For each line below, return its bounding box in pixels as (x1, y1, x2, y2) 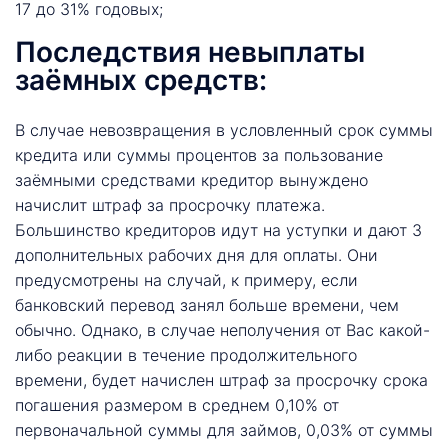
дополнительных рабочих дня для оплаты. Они (15, 244, 378, 265)
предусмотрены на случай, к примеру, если (15, 269, 358, 290)
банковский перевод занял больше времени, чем (15, 294, 399, 315)
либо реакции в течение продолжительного (15, 344, 357, 365)
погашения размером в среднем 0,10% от (15, 394, 339, 415)
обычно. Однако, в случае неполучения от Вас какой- (15, 319, 430, 340)
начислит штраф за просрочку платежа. (15, 194, 325, 215)
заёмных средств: (15, 62, 267, 97)
